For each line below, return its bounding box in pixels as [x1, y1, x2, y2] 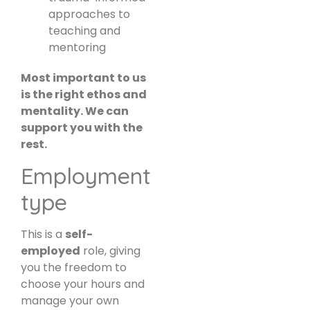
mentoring [48, 39, 106, 55]
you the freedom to [21, 259, 127, 276]
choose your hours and [21, 276, 145, 293]
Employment [21, 162, 151, 190]
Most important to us [21, 69, 146, 86]
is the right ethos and [21, 86, 147, 102]
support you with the [21, 119, 143, 136]
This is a [21, 226, 65, 243]
